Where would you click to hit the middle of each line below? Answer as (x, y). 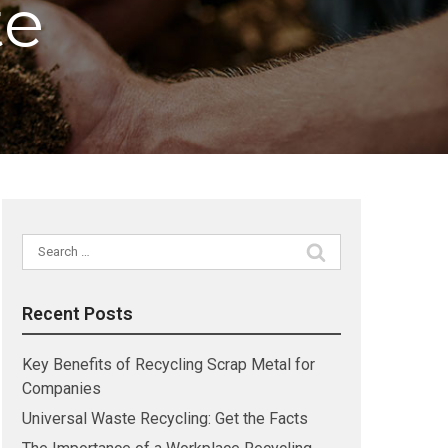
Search (44, 244)
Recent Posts (77, 313)
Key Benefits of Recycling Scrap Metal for (168, 364)
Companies (61, 388)
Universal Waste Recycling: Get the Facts (164, 418)
